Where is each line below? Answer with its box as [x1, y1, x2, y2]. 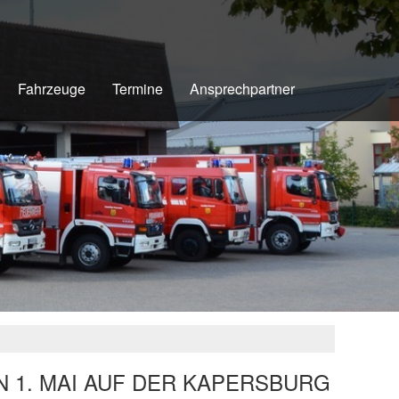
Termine [112, 78, 163, 99]
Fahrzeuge [18, 78, 85, 99]
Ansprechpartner [190, 78, 295, 99]
